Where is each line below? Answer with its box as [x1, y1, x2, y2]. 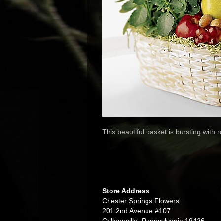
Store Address [102, 187, 149, 195]
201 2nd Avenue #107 [102, 207, 171, 215]
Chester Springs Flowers [102, 197, 179, 205]
